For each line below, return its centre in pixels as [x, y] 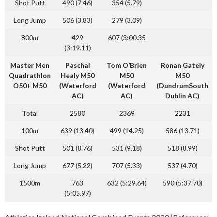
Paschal [77, 65]
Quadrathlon [30, 75]
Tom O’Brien [127, 65]
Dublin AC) [182, 96]
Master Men [30, 65]
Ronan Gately [182, 65]
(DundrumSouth [182, 85]
